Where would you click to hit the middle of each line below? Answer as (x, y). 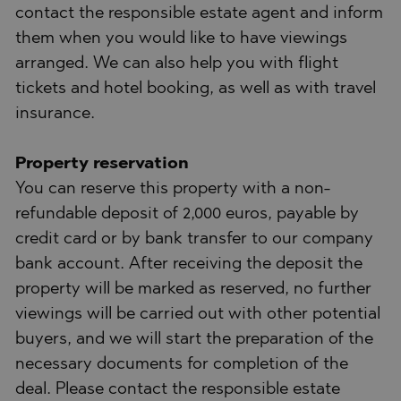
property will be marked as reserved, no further (193, 289)
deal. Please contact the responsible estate (178, 389)
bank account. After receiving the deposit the (189, 264)
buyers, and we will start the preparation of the (194, 339)
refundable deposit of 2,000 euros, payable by (187, 214)
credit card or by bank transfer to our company (194, 239)
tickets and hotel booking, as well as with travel (196, 89)
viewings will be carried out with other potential (198, 314)
